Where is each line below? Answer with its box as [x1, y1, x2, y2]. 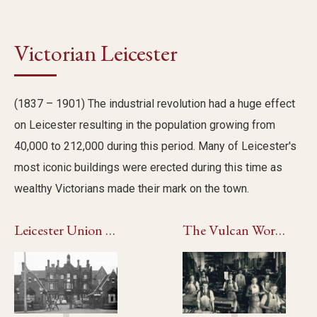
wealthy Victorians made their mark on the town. [14, 181, 249, 195]
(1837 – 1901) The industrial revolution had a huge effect [14, 96, 295, 110]
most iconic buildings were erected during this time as [14, 160, 282, 174]
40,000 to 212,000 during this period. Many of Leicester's [14, 139, 296, 153]
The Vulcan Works [275, 220, 285, 239]
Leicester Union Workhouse [105, 220, 115, 239]
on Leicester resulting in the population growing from [14, 117, 275, 132]
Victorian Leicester [14, 38, 178, 68]
